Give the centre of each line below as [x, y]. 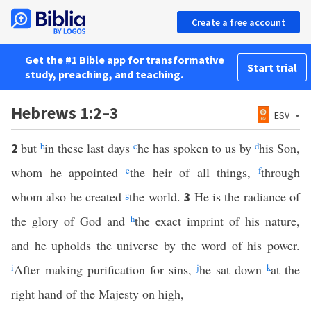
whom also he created [68, 196]
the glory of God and [71, 221]
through [280, 172]
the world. [157, 196]
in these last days [89, 148]
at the [285, 269]
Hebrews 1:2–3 [65, 113]
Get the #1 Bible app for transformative [125, 60]
